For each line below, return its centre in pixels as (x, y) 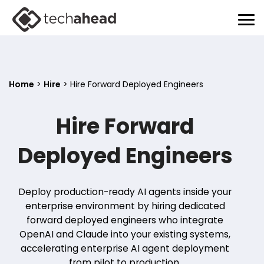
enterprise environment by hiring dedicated (125, 206)
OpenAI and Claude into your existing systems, (125, 234)
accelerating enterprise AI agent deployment (125, 248)
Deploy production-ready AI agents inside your (125, 192)
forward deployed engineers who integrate (125, 220)
